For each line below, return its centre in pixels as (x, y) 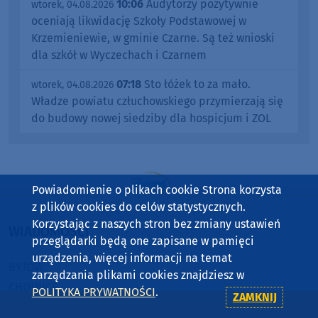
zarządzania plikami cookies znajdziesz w (138, 275)
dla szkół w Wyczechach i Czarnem (119, 55)
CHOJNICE (33, 287)
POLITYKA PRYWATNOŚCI (93, 292)
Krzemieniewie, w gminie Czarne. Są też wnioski (153, 38)
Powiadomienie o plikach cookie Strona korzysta (157, 190)
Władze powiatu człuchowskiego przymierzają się (157, 101)
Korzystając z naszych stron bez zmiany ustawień (156, 224)
